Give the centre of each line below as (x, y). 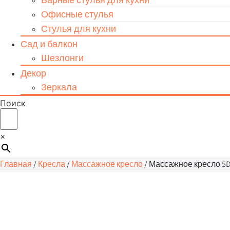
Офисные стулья (77, 14)
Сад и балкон (49, 44)
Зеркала (59, 87)
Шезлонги (62, 58)
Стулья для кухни (79, 28)
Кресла (52, 164)
